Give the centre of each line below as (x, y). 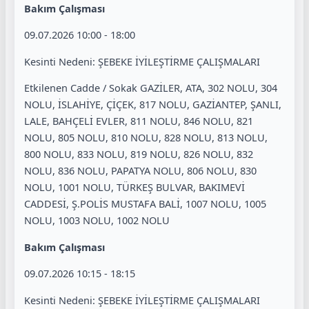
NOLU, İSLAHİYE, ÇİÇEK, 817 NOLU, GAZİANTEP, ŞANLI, (153, 104)
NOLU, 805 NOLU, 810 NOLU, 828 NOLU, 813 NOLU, (146, 138)
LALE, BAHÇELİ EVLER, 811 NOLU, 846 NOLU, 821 (139, 121)
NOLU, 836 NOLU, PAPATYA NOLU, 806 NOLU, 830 (140, 171)
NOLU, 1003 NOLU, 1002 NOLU (97, 220)
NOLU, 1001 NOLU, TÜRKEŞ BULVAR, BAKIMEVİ (134, 187)
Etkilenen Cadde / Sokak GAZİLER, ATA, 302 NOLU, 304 (151, 88)
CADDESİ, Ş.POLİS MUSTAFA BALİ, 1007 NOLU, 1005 (145, 204)
